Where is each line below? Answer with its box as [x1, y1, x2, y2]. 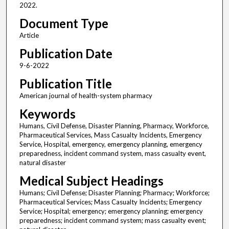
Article [19, 31, 39, 40]
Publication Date [19, 46, 112, 61]
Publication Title [19, 76, 112, 91]
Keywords [19, 106, 76, 122]
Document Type [19, 16, 108, 31]
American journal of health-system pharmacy [19, 91, 152, 100]
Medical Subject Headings [19, 173, 164, 189]
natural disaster [19, 158, 66, 167]
